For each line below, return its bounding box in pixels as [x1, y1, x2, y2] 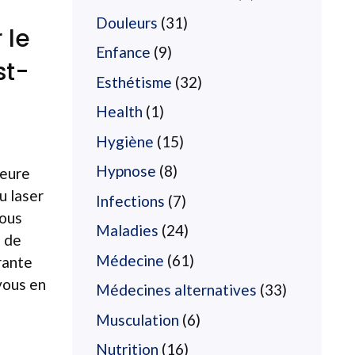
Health [96, 102, 143, 120]
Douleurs [96, 13, 158, 32]
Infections [96, 191, 165, 210]
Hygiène [96, 132, 154, 151]
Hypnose [96, 162, 156, 180]
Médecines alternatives [96, 281, 257, 299]
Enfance [96, 43, 151, 61]
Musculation [96, 310, 179, 329]
